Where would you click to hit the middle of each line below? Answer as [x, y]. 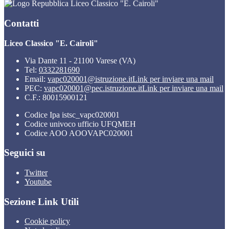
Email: [36, 79]
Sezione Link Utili [41, 201]
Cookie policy [47, 221]
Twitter [36, 173]
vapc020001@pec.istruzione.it [93, 88]
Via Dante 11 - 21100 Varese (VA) [80, 60]
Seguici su [25, 153]
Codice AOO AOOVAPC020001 [79, 133]
